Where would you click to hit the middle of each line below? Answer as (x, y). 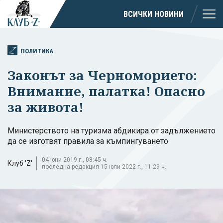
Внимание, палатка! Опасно (106, 91)
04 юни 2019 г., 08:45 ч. (75, 160)
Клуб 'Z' (20, 163)
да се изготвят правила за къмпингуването (88, 141)
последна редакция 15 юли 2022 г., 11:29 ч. (104, 167)
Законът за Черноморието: (102, 75)
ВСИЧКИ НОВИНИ (154, 14)
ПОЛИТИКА (37, 51)
